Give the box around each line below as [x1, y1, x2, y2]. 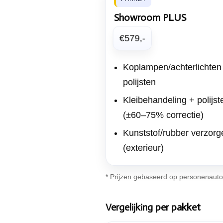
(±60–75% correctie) [123, 110, 204, 120]
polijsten [123, 77, 156, 87]
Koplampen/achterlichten [123, 62, 222, 72]
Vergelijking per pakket [106, 201, 201, 213]
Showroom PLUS [114, 11, 186, 23]
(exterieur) [123, 143, 164, 153]
